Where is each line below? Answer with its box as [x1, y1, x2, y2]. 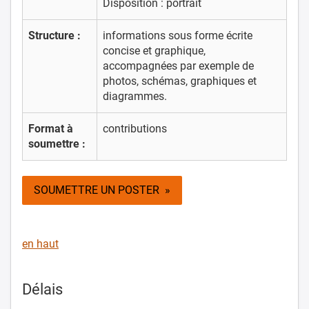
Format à [28, 121, 73, 135]
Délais [22, 280, 63, 298]
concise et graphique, [103, 43, 206, 57]
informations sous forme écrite [103, 28, 252, 42]
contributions [103, 121, 167, 135]
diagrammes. [103, 89, 167, 103]
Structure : [28, 28, 81, 42]
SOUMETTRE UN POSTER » [34, 183, 170, 197]
